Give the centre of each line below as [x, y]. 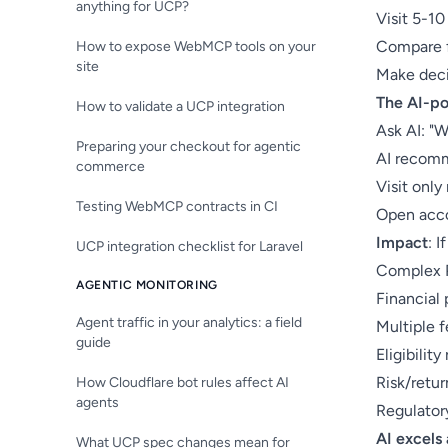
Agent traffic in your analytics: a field [189, 322]
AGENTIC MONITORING [147, 285]
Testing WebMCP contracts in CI [177, 206]
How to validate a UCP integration [180, 106]
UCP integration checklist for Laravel [189, 246]
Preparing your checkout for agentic [188, 146]
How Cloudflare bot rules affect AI [182, 382]
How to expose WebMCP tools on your [196, 46]
